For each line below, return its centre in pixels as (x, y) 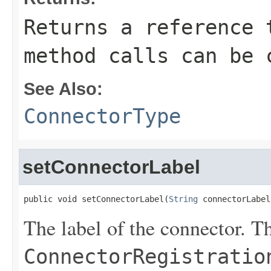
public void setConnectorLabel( (96, 199)
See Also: (63, 89)
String (183, 199)
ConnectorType (102, 116)
